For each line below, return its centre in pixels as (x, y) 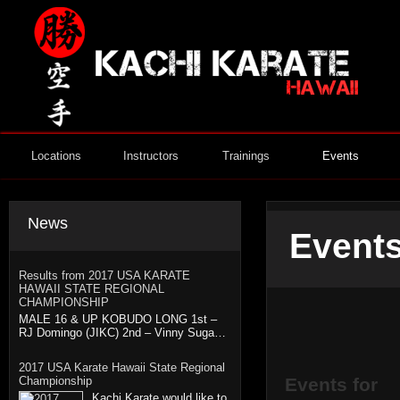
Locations (56, 156)
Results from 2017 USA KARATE (104, 275)
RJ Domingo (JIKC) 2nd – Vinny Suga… (122, 333)
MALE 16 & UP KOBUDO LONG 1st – (118, 319)
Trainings (246, 156)
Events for (331, 384)
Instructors (151, 156)
